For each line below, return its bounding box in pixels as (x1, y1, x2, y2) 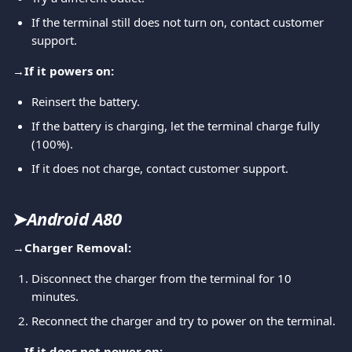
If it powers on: (24, 63, 114, 79)
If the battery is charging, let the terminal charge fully (31, 118, 323, 134)
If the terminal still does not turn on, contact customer (31, 14, 327, 30)
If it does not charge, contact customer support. (31, 160, 288, 176)
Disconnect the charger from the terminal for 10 (31, 270, 295, 286)
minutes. (31, 288, 79, 304)
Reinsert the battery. (31, 93, 140, 109)
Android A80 (26, 207, 122, 230)
